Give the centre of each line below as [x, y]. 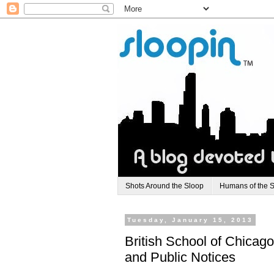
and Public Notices [180, 257]
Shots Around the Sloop [165, 186]
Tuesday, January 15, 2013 [190, 220]
